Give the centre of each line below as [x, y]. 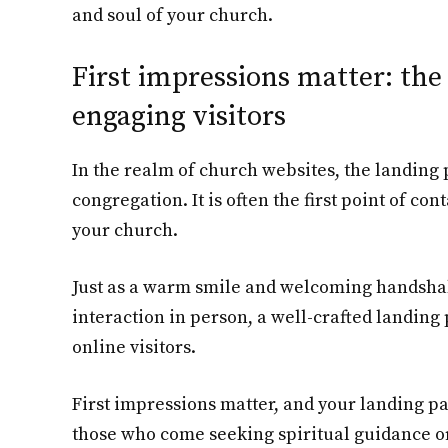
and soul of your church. [172, 15]
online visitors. [134, 347]
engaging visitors [179, 116]
